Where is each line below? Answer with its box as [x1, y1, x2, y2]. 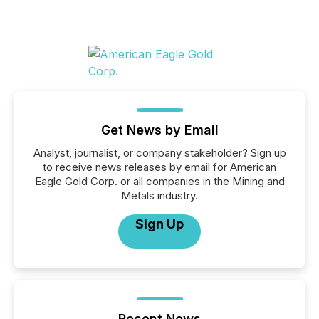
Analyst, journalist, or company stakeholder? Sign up [33, 146, 286, 159]
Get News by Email [100, 122, 219, 137]
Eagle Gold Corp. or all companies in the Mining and [34, 174, 285, 188]
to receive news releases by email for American [43, 160, 276, 174]
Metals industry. [121, 189, 198, 202]
